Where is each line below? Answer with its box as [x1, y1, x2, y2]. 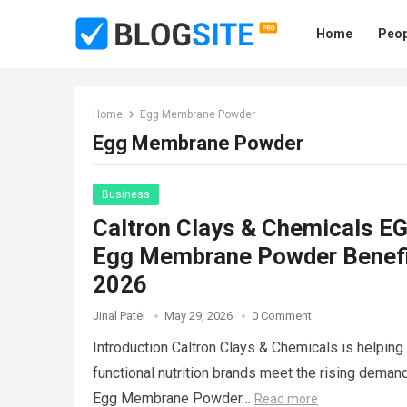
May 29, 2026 [164, 309, 233, 323]
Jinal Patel [93, 309, 145, 323]
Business [102, 188, 150, 201]
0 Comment [252, 309, 312, 323]
